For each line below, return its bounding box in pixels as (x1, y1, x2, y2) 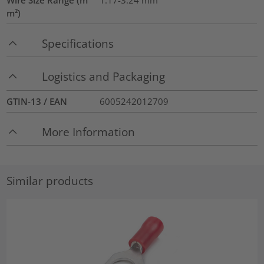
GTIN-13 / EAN (6, 95, 68, 107)
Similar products (6, 173, 94, 188)
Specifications (42, 35, 114, 51)
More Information (42, 124, 136, 139)
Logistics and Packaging (42, 69, 166, 84)
